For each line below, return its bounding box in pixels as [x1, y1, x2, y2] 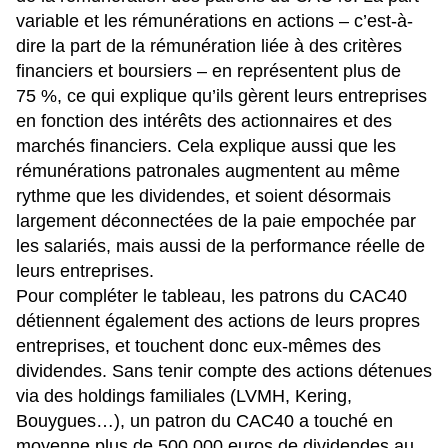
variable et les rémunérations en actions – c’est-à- [16, 11, 413, 32]
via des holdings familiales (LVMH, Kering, [16, 386, 352, 407]
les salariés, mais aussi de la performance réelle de [16, 236, 425, 257]
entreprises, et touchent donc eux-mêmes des [16, 336, 381, 357]
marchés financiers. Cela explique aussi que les [16, 136, 396, 157]
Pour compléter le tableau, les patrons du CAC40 [16, 286, 407, 307]
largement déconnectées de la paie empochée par [16, 211, 416, 232]
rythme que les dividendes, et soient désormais [16, 186, 391, 207]
